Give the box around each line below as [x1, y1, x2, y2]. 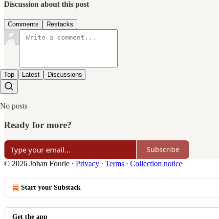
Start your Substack [21, 183, 81, 191]
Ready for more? [4, 120, 72, 131]
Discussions [47, 71, 82, 79]
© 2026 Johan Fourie [4, 159, 69, 168]
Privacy [76, 159, 99, 168]
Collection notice [130, 159, 182, 168]
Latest [22, 71, 40, 79]
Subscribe [147, 145, 179, 154]
